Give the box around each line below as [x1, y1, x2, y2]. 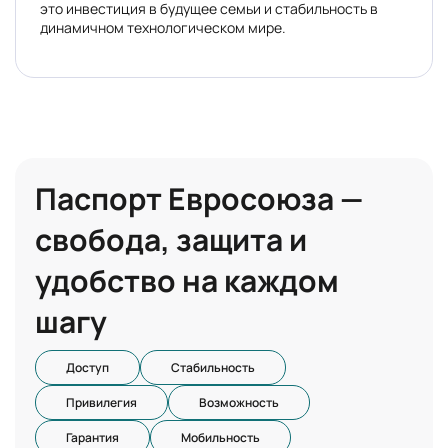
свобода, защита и [35, 219, 307, 260]
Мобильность [181, 429, 260, 446]
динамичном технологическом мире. [40, 18, 286, 37]
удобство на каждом [35, 260, 339, 301]
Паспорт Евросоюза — [35, 178, 363, 219]
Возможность [199, 394, 279, 411]
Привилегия [66, 394, 137, 411]
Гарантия [66, 429, 119, 446]
